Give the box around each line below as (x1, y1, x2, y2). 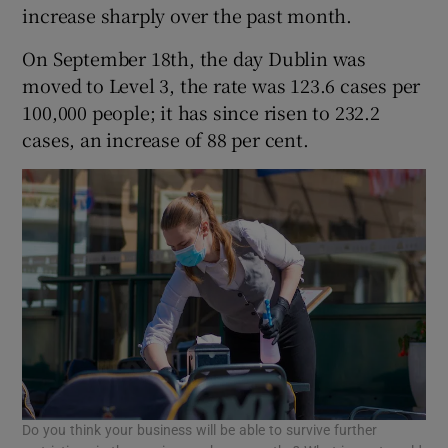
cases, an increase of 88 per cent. (22, 125, 309, 152)
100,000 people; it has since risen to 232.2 (22, 98, 380, 125)
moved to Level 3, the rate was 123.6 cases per (22, 71, 421, 98)
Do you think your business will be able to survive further (22, 423, 378, 438)
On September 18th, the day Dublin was (22, 44, 367, 71)
